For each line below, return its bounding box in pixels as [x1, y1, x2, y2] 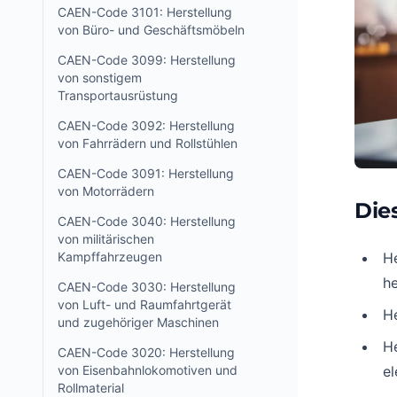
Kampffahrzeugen [58, 249, 162, 264]
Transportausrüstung [58, 88, 178, 103]
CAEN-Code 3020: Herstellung [58, 345, 235, 360]
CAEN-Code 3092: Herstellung [58, 118, 235, 133]
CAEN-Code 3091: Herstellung [58, 166, 234, 181]
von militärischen [58, 231, 154, 246]
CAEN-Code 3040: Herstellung [58, 214, 236, 229]
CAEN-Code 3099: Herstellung [58, 52, 236, 67]
